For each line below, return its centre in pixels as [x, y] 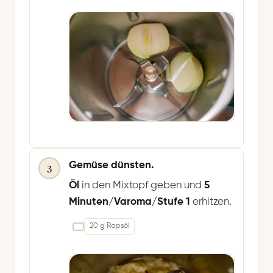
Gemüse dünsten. [112, 166]
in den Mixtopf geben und [143, 186]
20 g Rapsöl [109, 226]
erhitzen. [211, 202]
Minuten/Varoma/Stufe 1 [129, 202]
